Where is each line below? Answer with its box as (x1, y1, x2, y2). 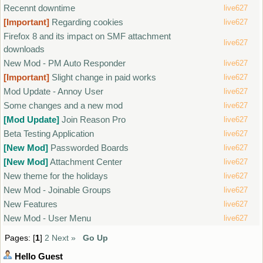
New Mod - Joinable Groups (4, 184, 112, 195)
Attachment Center (50, 156, 123, 167)
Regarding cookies (52, 16, 124, 27)
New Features (4, 198, 58, 209)
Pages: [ (5, 233, 36, 242)
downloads (4, 43, 45, 54)
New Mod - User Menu (4, 213, 92, 223)
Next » (52, 233, 76, 242)
